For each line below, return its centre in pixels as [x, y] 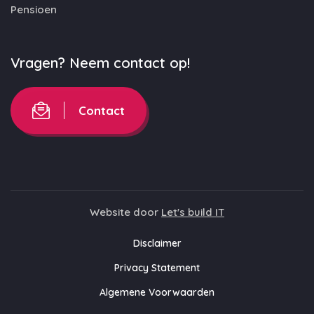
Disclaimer [157, 243]
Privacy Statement [157, 268]
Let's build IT [193, 212]
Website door [125, 212]
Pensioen [34, 9]
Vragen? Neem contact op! [100, 63]
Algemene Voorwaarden [157, 292]
